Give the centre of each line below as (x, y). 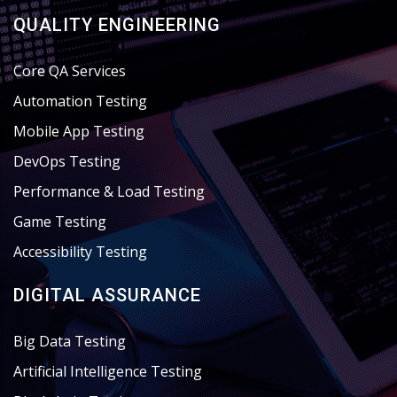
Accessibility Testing (80, 252)
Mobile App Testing (79, 131)
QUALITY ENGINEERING (117, 25)
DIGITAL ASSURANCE (107, 295)
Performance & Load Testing (109, 191)
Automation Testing (80, 101)
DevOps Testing (67, 161)
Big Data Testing (70, 341)
